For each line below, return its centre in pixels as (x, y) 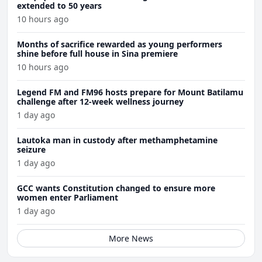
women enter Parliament (68, 198)
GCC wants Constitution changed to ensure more (116, 188)
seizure (31, 150)
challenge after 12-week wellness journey (100, 102)
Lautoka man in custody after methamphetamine (117, 140)
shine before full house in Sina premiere (97, 54)
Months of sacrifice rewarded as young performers (120, 44)
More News (131, 239)
